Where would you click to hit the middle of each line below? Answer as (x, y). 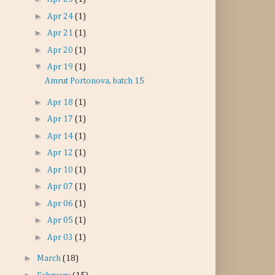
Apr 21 (61, 33)
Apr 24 (61, 16)
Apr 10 (61, 170)
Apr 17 (61, 119)
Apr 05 (61, 220)
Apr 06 (61, 203)
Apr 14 (61, 136)
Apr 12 (61, 153)
